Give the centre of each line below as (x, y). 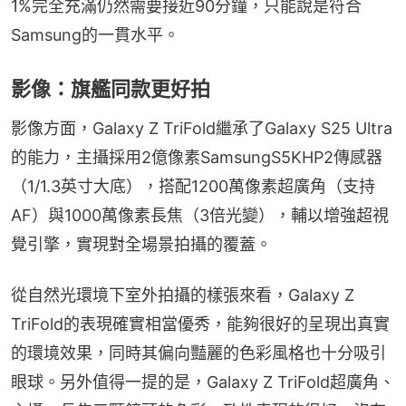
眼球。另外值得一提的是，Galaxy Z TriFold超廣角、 (203, 382)
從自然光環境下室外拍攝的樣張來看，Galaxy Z (183, 295)
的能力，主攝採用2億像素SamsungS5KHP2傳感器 (197, 157)
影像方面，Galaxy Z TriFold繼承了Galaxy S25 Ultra (202, 128)
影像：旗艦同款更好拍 (111, 88)
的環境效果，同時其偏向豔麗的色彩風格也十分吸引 (198, 353)
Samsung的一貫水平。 (95, 34)
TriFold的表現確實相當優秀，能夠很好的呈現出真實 (200, 324)
